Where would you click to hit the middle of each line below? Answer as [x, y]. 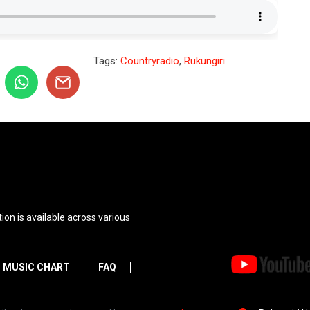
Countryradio [150, 61]
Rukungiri [204, 61]
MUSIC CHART [36, 267]
